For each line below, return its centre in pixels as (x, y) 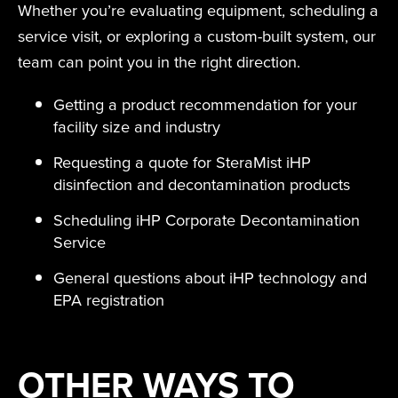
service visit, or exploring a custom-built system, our (197, 36)
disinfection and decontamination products (202, 185)
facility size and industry (137, 127)
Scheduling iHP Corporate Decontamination (207, 220)
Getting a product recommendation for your (205, 105)
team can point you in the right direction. (159, 62)
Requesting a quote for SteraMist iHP (182, 163)
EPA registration (109, 300)
